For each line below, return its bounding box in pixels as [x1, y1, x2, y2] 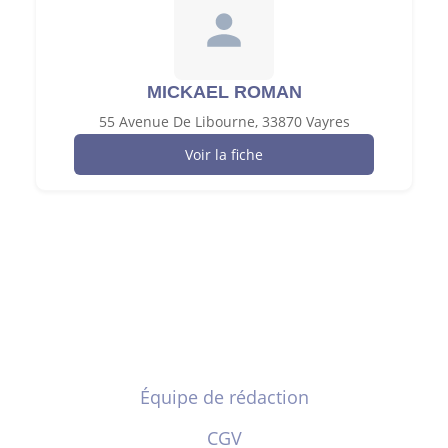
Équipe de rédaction [139, 384, 309, 409]
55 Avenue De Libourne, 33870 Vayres [98, 111, 350, 131]
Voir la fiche [185, 144, 263, 164]
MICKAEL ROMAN [146, 81, 302, 102]
